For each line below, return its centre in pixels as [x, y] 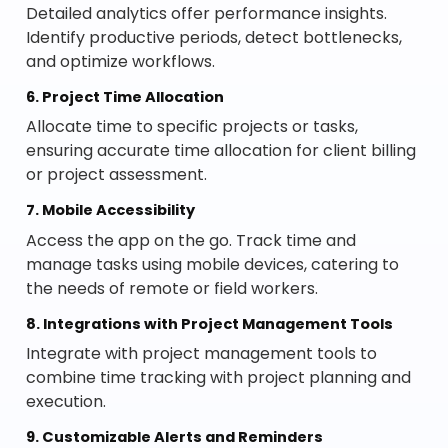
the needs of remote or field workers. [172, 288]
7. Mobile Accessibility [111, 210]
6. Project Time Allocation [125, 96]
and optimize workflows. [121, 61]
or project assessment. [117, 175]
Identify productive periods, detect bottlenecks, [214, 37]
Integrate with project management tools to [202, 354]
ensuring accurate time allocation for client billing [221, 151]
